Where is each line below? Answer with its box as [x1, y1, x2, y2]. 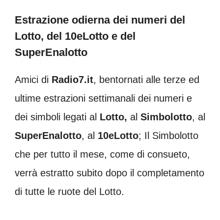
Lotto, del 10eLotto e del [15, 30, 136, 42]
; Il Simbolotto [138, 130, 198, 141]
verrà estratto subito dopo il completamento [15, 167, 204, 178]
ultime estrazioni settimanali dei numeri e [15, 93, 192, 104]
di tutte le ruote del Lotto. [15, 186, 124, 197]
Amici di [15, 74, 52, 85]
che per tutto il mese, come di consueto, [15, 149, 190, 160]
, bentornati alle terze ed [93, 74, 199, 85]
